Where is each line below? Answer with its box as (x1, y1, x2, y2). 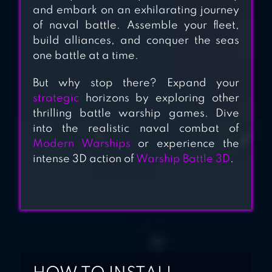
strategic (32, 93, 79, 104)
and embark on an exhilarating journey (32, 5, 240, 16)
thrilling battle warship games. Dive (32, 108, 240, 120)
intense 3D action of (32, 154, 136, 165)
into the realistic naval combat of (32, 123, 240, 135)
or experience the (130, 138, 240, 150)
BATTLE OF (109, 14, 179, 27)
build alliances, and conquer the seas (32, 35, 240, 47)
